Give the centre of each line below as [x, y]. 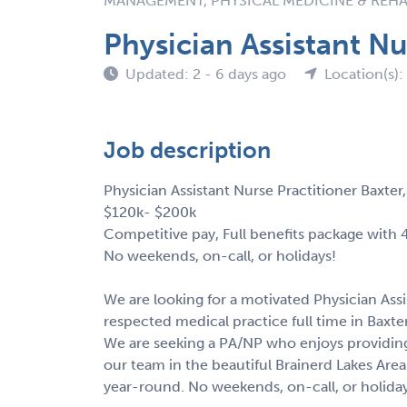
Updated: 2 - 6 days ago [208, 74]
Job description [187, 150]
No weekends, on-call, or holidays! [220, 255]
